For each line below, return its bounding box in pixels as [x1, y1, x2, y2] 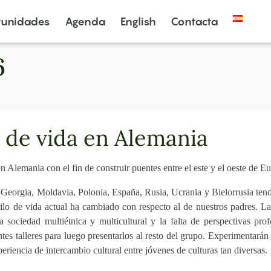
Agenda [65, 15, 106, 28]
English [120, 15, 156, 28]
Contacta [171, 15, 218, 28]
